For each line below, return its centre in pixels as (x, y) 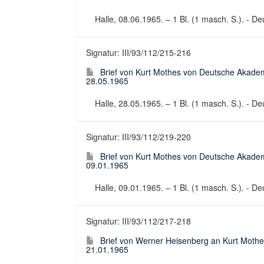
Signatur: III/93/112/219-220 (138, 137)
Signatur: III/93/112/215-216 (138, 52)
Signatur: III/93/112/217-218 (138, 221)
